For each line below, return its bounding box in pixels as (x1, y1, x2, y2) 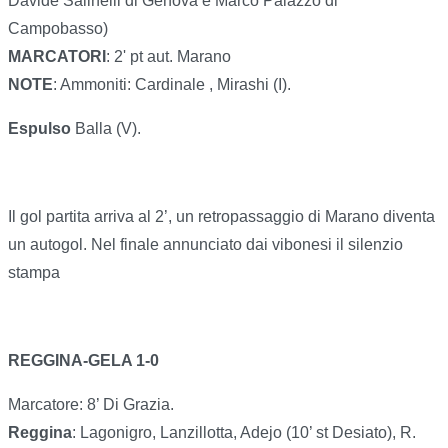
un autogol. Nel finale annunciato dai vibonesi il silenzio (8, 236, 403, 254)
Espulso (8, 120, 71, 138)
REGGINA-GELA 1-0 (8, 352, 159, 370)
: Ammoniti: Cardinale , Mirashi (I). (53, 76, 295, 94)
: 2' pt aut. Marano (106, 48, 231, 66)
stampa (8, 264, 60, 282)
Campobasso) (8, 20, 108, 38)
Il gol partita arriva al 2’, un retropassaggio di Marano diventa (8, 208, 435, 226)
